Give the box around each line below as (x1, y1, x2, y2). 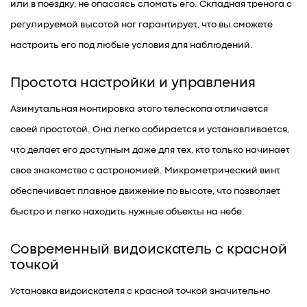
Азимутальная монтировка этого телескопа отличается (10, 105, 268, 113)
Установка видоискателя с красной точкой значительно (10, 287, 270, 295)
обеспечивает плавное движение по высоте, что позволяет (10, 187, 280, 195)
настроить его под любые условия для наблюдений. (10, 41, 253, 49)
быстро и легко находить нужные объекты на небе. (10, 208, 245, 216)
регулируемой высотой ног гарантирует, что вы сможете (10, 21, 273, 29)
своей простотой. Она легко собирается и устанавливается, (10, 125, 289, 134)
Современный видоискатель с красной (10, 244, 287, 256)
